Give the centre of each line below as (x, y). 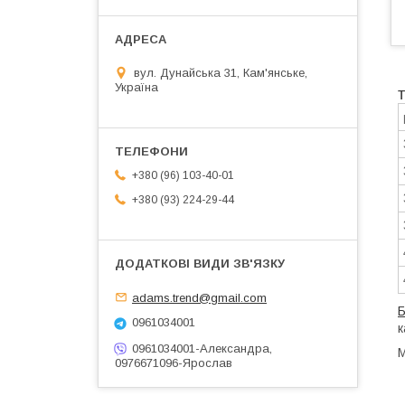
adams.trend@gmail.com (199, 297)
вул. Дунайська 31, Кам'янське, (221, 72)
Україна (137, 87)
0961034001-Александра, (202, 348)
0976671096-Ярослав (174, 363)
